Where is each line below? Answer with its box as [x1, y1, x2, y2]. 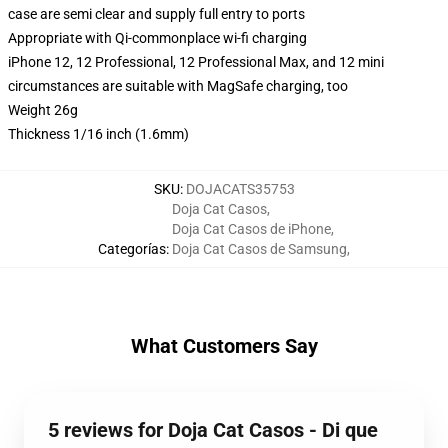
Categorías [98, 241, 166, 257]
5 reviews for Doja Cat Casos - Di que [48, 418, 378, 442]
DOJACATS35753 [185, 181, 295, 197]
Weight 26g [8, 102, 78, 118]
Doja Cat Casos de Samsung [172, 241, 347, 257]
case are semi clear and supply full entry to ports [8, 6, 305, 22]
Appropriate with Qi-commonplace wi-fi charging [8, 30, 307, 46]
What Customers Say [130, 334, 318, 358]
